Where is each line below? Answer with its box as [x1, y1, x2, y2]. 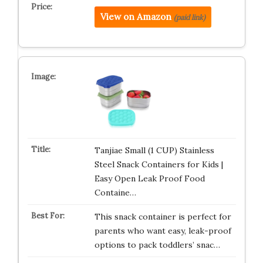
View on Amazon [100, 11, 171, 22]
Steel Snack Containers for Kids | [94, 159, 223, 170]
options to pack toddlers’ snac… [94, 240, 220, 250]
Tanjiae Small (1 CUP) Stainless [94, 145, 214, 156]
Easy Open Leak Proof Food [94, 173, 205, 184]
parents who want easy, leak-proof [94, 225, 231, 236]
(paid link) [173, 13, 205, 22]
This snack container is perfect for [94, 211, 231, 222]
